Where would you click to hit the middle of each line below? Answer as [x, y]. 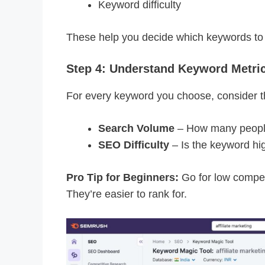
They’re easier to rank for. [127, 194]
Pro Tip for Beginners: [122, 178]
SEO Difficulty [134, 145]
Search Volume [136, 129]
